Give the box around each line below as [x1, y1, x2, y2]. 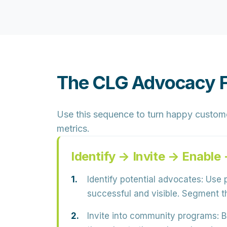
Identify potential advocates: [87, 174, 203, 184]
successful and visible [87, 188, 177, 199]
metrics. [57, 123, 90, 134]
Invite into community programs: [87, 211, 219, 221]
